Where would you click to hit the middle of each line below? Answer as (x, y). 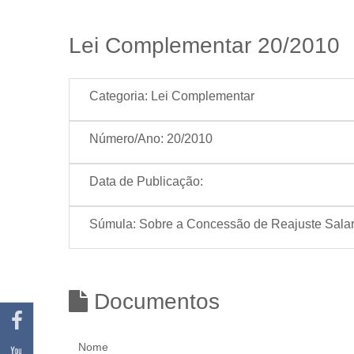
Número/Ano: (126, 139)
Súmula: (113, 224)
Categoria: (119, 96)
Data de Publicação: (146, 181)
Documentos (154, 301)
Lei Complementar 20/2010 (204, 45)
